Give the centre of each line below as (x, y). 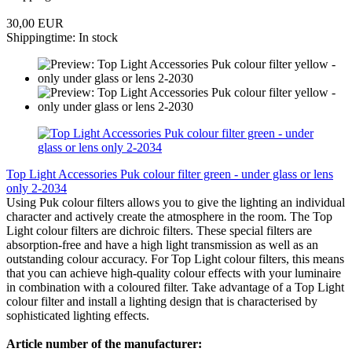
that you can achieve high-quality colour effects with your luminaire (174, 273)
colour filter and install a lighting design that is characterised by (162, 301)
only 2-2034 (37, 188)
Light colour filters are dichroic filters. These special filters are (159, 230)
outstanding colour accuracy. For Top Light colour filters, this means (175, 258)
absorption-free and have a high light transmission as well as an (162, 244)
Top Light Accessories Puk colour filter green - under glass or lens (170, 174)
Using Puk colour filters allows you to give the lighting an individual (176, 202)
